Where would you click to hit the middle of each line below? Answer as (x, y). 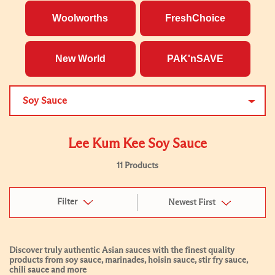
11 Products (137, 166)
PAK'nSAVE (195, 59)
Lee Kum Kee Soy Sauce (137, 144)
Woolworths (80, 18)
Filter (67, 202)
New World (80, 59)
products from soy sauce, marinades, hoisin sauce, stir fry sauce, (129, 260)
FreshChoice (195, 18)
